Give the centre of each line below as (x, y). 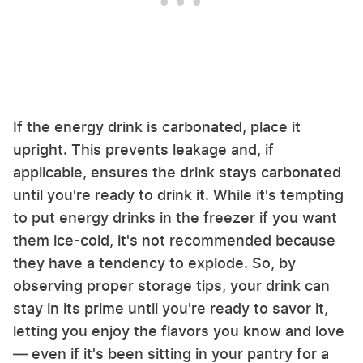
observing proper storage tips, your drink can (171, 286)
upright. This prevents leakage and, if (143, 150)
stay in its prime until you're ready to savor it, (171, 309)
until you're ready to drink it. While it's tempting (178, 195)
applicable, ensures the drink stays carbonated (177, 173)
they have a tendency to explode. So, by (154, 263)
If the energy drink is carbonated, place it (157, 127)
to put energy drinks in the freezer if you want (175, 218)
